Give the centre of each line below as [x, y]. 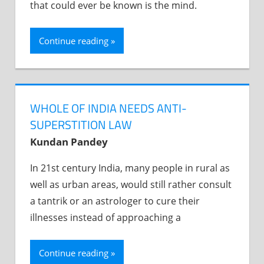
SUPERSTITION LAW [81, 125]
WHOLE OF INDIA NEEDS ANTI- [108, 108]
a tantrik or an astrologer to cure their [115, 201]
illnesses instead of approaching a [105, 218]
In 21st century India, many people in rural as [130, 168]
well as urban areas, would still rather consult [131, 185]
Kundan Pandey [69, 142]
